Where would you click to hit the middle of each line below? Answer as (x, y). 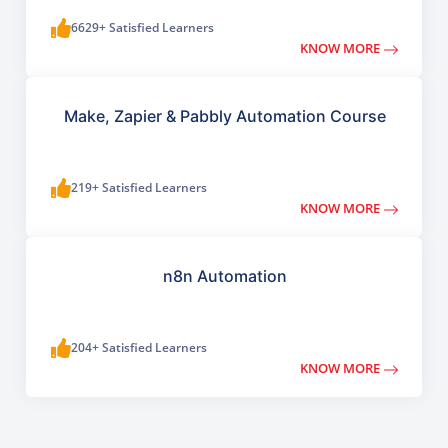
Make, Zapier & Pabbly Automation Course (225, 116)
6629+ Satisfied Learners (143, 28)
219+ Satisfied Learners (139, 188)
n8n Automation (225, 276)
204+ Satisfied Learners (139, 348)
